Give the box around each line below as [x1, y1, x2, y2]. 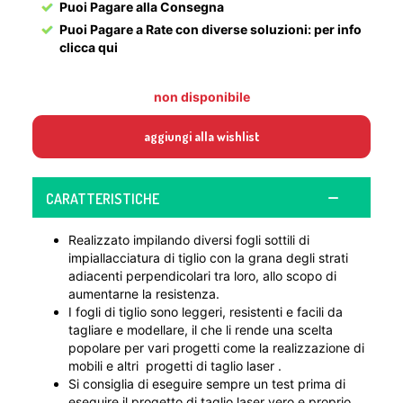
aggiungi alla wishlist [143, 129, 260, 145]
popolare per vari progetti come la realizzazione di [68, 340, 364, 356]
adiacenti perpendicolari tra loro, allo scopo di [68, 268, 336, 284]
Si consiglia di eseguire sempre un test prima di [68, 376, 345, 392]
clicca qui [59, 40, 121, 56]
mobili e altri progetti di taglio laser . [68, 358, 282, 374]
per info [314, 22, 362, 38]
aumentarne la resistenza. [68, 286, 219, 302]
